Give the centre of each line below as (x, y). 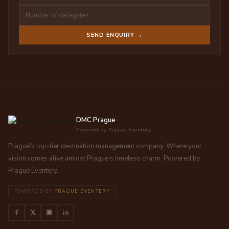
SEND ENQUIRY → (114, 35)
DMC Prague (96, 120)
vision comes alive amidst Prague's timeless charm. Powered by (104, 158)
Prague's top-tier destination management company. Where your (105, 146)
